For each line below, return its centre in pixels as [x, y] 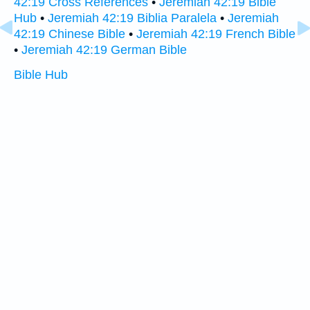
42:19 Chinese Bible [70, 34]
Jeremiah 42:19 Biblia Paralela [132, 18]
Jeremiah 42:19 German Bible [104, 50]
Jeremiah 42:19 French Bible [216, 34]
